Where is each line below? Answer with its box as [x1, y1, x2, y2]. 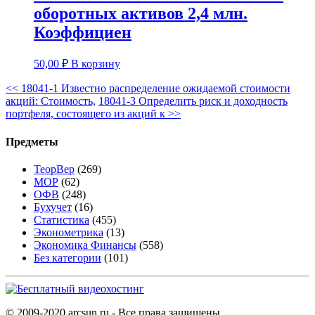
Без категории [34, 251, 101, 264]
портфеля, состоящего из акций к [6, 108, 168, 120]
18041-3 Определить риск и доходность [98, 95, 288, 108]
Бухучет [34, 200, 72, 213]
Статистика [34, 213, 89, 226]
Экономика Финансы [34, 238, 136, 251]
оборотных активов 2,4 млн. [34, 4, 247, 22]
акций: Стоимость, [6, 95, 96, 108]
